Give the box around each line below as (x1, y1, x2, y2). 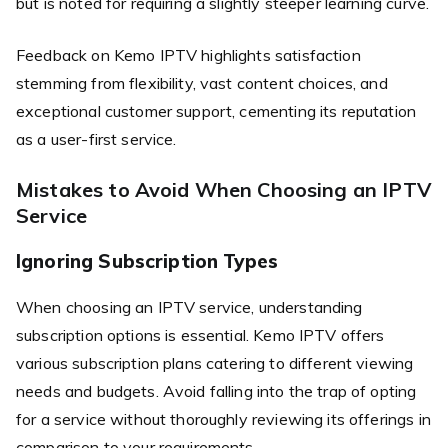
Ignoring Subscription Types (16, 248, 279, 273)
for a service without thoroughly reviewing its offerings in (16, 408, 431, 429)
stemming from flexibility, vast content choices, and (16, 72, 388, 93)
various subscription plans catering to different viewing (16, 352, 414, 373)
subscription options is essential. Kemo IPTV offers (16, 324, 385, 345)
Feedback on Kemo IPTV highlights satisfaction (16, 44, 361, 65)
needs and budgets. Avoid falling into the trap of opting (16, 380, 417, 401)
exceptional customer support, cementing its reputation (16, 100, 417, 121)
